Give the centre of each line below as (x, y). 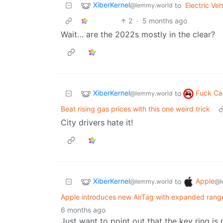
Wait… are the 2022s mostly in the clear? (138, 35)
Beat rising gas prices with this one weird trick (135, 109)
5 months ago (165, 21)
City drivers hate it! (97, 123)
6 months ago (83, 210)
